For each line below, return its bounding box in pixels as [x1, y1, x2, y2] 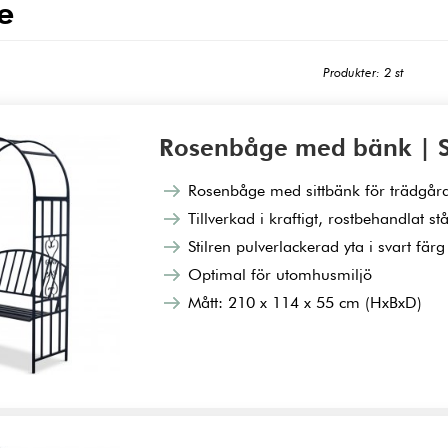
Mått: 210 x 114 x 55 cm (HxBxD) [188, 293, 423, 313]
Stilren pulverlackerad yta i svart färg [188, 237, 446, 257]
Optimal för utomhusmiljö [188, 265, 373, 285]
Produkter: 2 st [322, 65, 404, 81]
